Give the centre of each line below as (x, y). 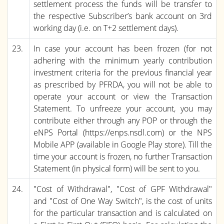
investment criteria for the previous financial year (123, 72)
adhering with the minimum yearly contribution (123, 60)
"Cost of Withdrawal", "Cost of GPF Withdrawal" (123, 189)
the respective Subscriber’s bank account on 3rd (123, 16)
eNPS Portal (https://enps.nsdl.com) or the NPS (123, 132)
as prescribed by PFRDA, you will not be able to (123, 84)
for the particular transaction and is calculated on (123, 213)
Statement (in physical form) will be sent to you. (117, 168)
